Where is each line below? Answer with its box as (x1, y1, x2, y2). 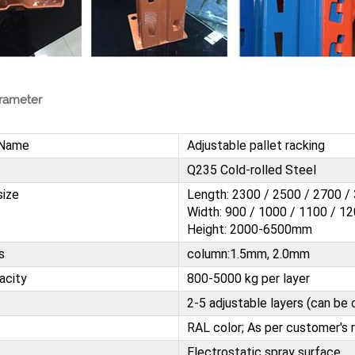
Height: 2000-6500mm (186, 221, 312, 237)
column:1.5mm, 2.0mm (186, 246, 310, 261)
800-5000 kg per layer (186, 270, 310, 286)
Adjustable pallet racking (186, 137, 328, 153)
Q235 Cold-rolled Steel (186, 162, 316, 177)
